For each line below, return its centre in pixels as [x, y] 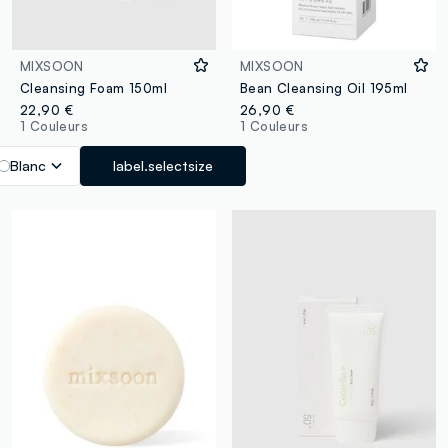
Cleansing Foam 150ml [93, 87]
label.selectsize [163, 165]
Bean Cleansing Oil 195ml [323, 87]
